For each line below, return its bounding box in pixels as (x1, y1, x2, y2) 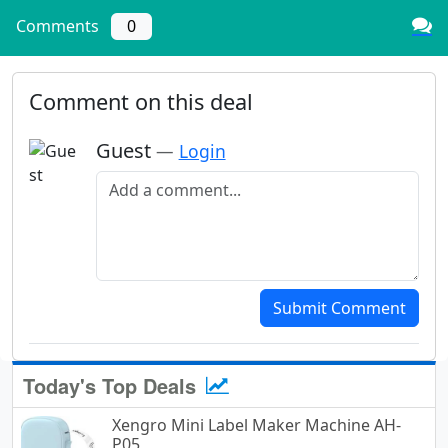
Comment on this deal (29, 87, 253, 117)
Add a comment (94, 167, 215, 190)
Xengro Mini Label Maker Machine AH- (112, 414, 401, 437)
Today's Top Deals (23, 371, 202, 401)
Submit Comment (273, 297, 406, 320)
